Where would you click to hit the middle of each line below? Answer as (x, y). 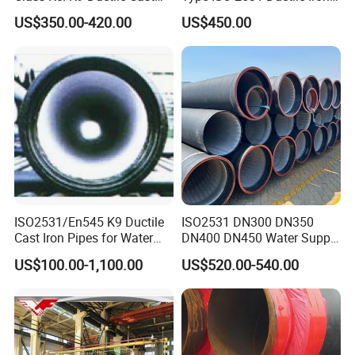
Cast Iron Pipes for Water (84, 238)
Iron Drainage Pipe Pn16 (82, 11)
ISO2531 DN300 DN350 (247, 222)
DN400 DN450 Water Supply (260, 238)
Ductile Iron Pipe (227, 254)
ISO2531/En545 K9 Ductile (90, 222)
